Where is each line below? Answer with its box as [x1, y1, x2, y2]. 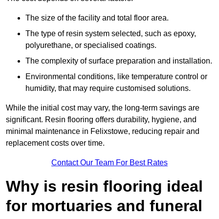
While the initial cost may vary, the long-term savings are [6, 104, 199, 112]
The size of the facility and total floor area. [25, 14, 169, 22]
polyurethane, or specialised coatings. [25, 41, 156, 50]
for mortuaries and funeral [6, 197, 202, 215]
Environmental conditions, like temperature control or [25, 72, 207, 81]
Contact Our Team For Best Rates [51, 158, 168, 167]
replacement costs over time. [6, 139, 105, 148]
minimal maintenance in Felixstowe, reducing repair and [6, 127, 199, 136]
